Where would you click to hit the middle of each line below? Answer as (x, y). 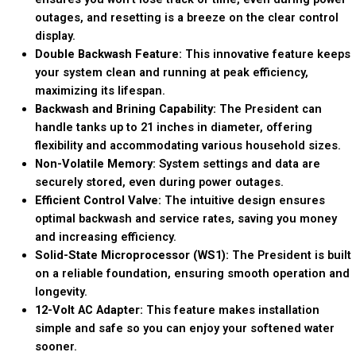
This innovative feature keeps (266, 54)
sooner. (56, 346)
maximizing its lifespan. (100, 90)
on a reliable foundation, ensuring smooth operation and (192, 273)
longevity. (61, 291)
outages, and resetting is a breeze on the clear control (186, 17)
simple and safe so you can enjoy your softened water (184, 328)
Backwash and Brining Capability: (125, 108)
